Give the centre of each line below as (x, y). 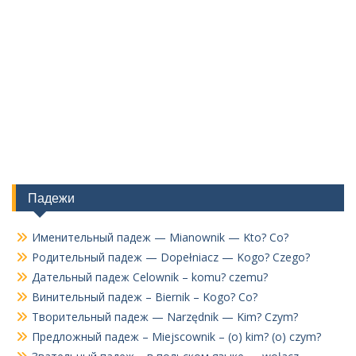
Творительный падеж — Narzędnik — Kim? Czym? (165, 317)
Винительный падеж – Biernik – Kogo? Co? (145, 297)
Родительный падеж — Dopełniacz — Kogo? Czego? (171, 257)
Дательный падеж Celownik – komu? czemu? (150, 277)
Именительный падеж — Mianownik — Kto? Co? (160, 237)
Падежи (51, 198)
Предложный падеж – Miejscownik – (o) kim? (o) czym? (176, 337)
